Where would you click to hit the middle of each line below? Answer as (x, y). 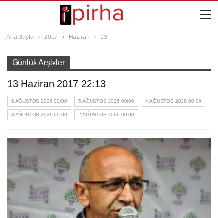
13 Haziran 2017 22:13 (56, 84)
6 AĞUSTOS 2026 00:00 (39, 101)
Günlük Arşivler (38, 63)
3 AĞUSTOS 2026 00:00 (39, 115)
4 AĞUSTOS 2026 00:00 (173, 101)
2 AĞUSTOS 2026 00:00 (106, 115)
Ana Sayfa (20, 37)
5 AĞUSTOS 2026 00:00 (106, 101)
